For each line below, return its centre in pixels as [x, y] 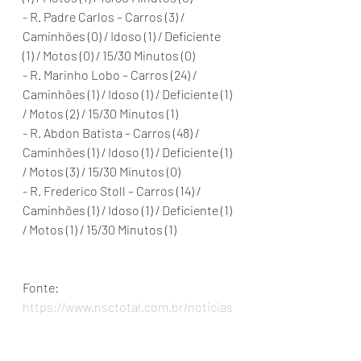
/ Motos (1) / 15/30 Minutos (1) [101, 229]
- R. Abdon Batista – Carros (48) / [112, 133]
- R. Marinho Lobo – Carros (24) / [111, 75]
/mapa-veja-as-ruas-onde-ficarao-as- [127, 326]
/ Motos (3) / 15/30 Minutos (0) [102, 171]
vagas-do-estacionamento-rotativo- [123, 345]
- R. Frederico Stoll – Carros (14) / [113, 191]
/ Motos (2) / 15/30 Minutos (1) [100, 113]
